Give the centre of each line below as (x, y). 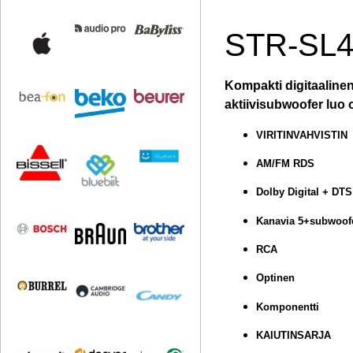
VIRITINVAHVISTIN (302, 135)
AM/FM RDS (286, 163)
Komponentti (288, 307)
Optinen (276, 278)
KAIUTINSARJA (294, 336)
